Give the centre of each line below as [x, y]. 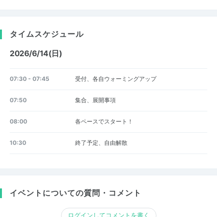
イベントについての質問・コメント [76, 193]
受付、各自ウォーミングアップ [116, 79]
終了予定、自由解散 [101, 143]
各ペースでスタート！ [104, 121]
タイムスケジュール [47, 34]
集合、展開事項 [95, 100]
